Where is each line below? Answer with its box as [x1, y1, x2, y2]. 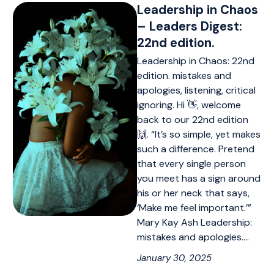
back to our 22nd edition [137, 113, 248, 126]
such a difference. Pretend [137, 142, 254, 155]
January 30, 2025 [137, 251, 212, 264]
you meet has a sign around [137, 171, 261, 185]
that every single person [137, 157, 246, 170]
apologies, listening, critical [137, 83, 256, 97]
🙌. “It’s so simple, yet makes [137, 127, 261, 141]
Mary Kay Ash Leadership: [137, 215, 252, 229]
